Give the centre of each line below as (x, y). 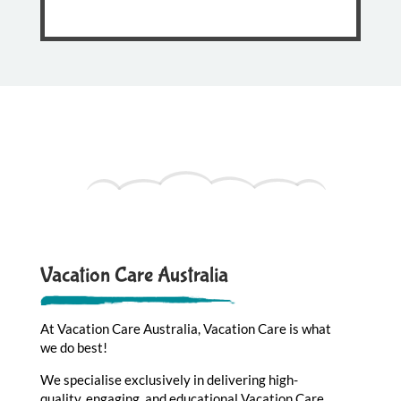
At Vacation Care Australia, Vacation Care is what (185, 328)
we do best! (73, 347)
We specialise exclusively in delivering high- (169, 379)
